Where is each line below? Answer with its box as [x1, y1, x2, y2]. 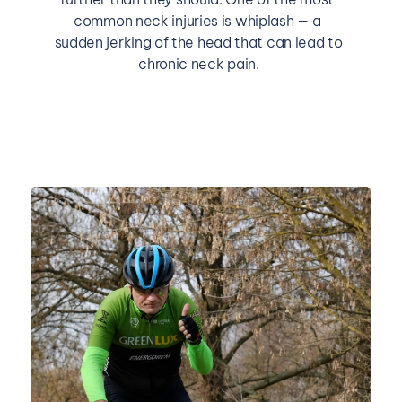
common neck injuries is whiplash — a [74, 12, 321, 31]
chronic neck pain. [138, 55, 259, 74]
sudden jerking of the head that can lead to [54, 33, 343, 52]
